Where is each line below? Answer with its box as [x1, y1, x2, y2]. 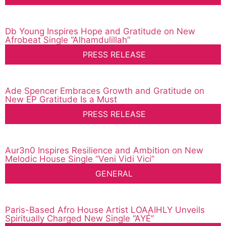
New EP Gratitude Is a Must [5, 94, 117, 105]
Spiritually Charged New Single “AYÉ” [5, 213, 154, 224]
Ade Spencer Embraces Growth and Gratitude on [5, 86, 204, 96]
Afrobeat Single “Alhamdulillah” [5, 35, 130, 45]
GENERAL [95, 168, 133, 179]
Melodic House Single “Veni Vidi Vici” [5, 154, 154, 164]
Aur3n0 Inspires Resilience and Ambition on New [5, 145, 203, 156]
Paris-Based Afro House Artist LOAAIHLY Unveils [5, 205, 205, 215]
